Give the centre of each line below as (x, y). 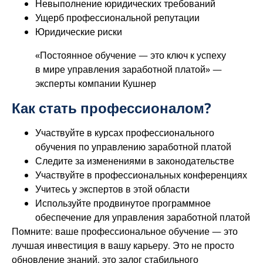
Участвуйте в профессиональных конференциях (141, 175)
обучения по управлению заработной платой (133, 146)
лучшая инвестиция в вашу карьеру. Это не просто (123, 245)
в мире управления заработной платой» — (129, 69)
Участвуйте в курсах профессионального (125, 132)
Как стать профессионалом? (112, 107)
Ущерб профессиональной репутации (117, 17)
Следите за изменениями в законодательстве (135, 161)
